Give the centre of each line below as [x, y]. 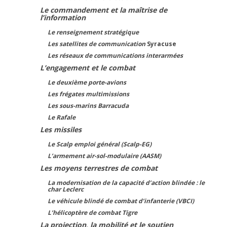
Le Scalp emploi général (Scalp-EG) [100, 144]
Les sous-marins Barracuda [88, 106]
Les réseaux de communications [96, 55]
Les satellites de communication [97, 44]
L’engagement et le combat [88, 68]
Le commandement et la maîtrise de [104, 10]
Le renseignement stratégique [93, 32]
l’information [63, 17]
